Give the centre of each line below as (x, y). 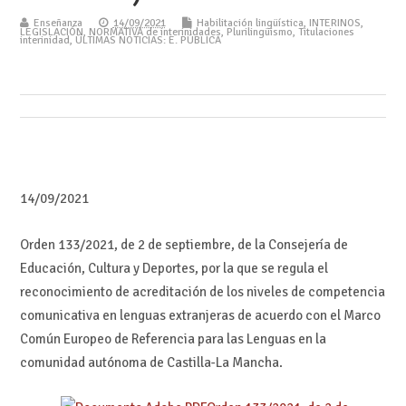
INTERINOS (334, 23)
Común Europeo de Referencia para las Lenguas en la (173, 338)
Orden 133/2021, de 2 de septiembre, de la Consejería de (184, 244)
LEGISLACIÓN (51, 32)
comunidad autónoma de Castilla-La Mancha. (151, 362)
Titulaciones (326, 32)
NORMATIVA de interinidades (155, 32)
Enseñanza (58, 23)
